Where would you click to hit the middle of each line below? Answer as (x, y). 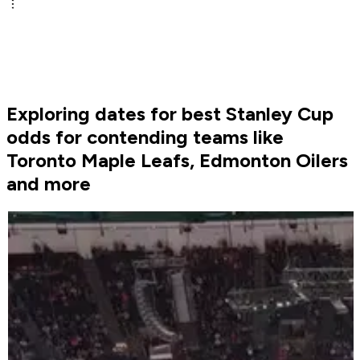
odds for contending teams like (145, 137)
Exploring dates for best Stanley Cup (170, 114)
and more (49, 184)
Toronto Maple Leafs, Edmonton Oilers (177, 161)
